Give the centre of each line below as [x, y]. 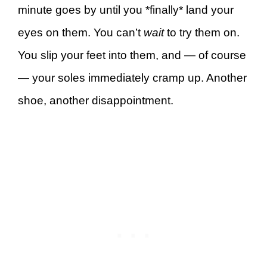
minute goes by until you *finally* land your [126, 10]
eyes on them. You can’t [81, 32]
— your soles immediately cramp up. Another [132, 77]
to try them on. [202, 32]
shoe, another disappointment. [96, 100]
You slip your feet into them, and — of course [132, 55]
